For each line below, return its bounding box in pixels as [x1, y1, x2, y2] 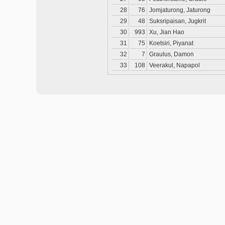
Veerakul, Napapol [149, 62, 200, 69]
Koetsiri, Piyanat [149, 40, 193, 47]
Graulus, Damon [149, 51, 194, 58]
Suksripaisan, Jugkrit [149, 18, 206, 25]
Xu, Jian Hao [149, 29, 184, 36]
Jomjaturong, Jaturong [149, 7, 210, 14]
